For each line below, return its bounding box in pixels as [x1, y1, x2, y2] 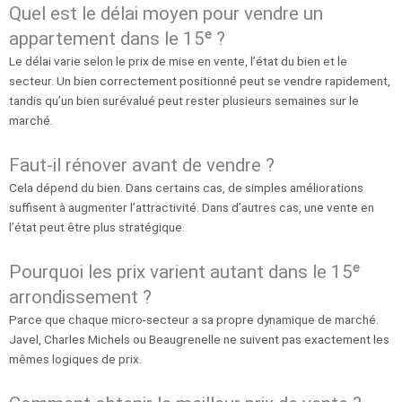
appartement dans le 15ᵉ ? [9, 28, 225, 50]
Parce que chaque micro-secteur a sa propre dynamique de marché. [9, 312, 379, 328]
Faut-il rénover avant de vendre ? [9, 154, 275, 177]
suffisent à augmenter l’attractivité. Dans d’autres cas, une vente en [9, 200, 374, 215]
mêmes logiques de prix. [9, 352, 142, 367]
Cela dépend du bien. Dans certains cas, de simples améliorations [9, 180, 363, 196]
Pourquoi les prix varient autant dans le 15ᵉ [9, 261, 360, 284]
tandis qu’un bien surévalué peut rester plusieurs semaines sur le [9, 93, 359, 109]
